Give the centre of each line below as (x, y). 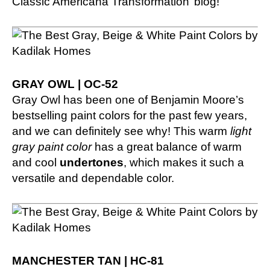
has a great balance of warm (167, 146)
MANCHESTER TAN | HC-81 (88, 260)
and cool (36, 162)
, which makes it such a (184, 162)
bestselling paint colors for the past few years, (130, 115)
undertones (92, 162)
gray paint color (52, 146)
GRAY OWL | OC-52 (65, 84)
